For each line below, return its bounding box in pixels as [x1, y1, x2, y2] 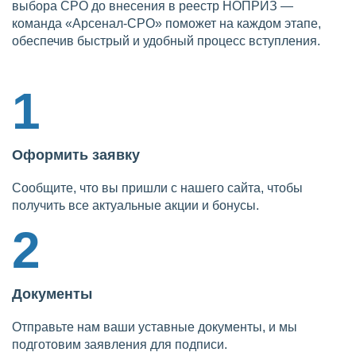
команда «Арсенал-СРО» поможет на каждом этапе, [12, 17, 321, 30]
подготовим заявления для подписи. [12, 338, 227, 351]
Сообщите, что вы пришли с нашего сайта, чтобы [12, 181, 303, 195]
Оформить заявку [12, 147, 140, 163]
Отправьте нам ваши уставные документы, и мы [12, 320, 297, 334]
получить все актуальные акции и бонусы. [12, 199, 259, 212]
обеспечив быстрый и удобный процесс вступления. [12, 34, 320, 48]
